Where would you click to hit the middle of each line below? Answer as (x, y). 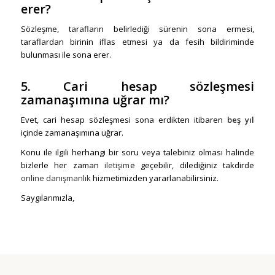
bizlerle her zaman (60, 165)
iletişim (114, 165)
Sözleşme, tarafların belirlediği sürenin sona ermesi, (137, 29)
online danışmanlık (56, 178)
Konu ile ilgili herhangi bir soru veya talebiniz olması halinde (137, 153)
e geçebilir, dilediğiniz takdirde (192, 165)
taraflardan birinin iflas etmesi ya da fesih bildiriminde (137, 42)
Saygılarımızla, (47, 198)
